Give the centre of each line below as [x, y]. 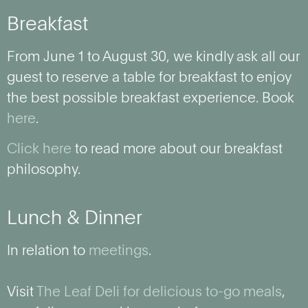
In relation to [48, 251]
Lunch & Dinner [75, 218]
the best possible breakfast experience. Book [151, 99]
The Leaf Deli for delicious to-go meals [159, 293]
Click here [39, 150]
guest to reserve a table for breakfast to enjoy [149, 78]
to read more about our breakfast [177, 150]
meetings [119, 251]
